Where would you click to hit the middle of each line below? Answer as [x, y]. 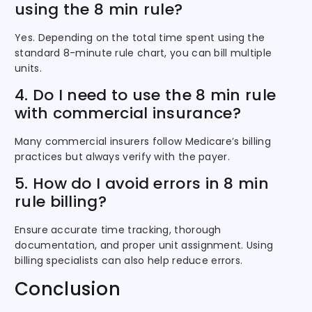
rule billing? [61, 202]
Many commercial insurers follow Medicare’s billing [143, 142]
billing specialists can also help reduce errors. [129, 261]
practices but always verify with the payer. [122, 157]
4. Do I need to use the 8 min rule [146, 95]
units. [28, 69]
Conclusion [68, 289]
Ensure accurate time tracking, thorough [118, 230]
